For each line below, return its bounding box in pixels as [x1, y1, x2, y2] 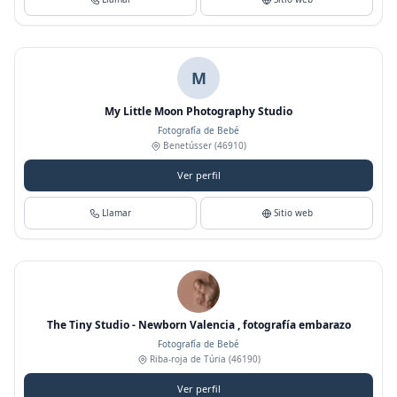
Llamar [102, 206, 131, 219]
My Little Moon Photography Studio [105, 104, 292, 119]
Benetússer [163, 139, 212, 152]
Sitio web [273, 206, 313, 219]
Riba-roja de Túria [149, 353, 226, 365]
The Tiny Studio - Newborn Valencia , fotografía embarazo [46, 317, 351, 332]
